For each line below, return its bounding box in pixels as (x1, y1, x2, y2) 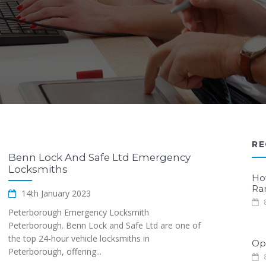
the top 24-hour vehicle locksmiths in (8, 233, 150, 244)
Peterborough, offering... (8, 246, 102, 257)
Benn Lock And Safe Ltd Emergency (8, 151, 191, 163)
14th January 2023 (19, 188, 91, 199)
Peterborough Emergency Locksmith (8, 207, 149, 218)
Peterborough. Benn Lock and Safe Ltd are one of (8, 220, 201, 231)
